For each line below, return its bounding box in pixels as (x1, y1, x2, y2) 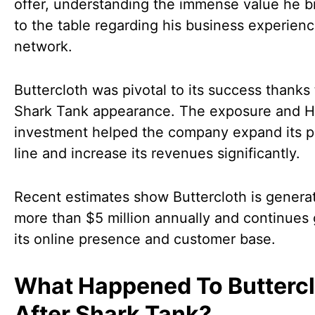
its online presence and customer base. (14, 231, 276, 247)
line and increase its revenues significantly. (14, 145, 300, 162)
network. (14, 38, 72, 55)
